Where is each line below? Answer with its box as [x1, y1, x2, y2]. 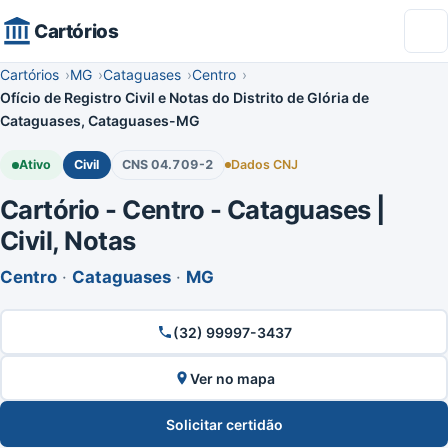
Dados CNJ [230, 157, 298, 172]
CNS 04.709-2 [121, 157, 214, 172]
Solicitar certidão [165, 415, 283, 433]
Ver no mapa [189, 369, 275, 387]
